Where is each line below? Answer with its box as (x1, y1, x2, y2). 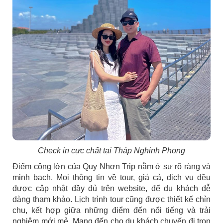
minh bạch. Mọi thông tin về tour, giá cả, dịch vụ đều (12, 173, 211, 182)
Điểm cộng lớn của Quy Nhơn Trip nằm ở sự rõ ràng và (12, 162, 211, 171)
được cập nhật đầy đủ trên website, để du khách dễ (12, 184, 211, 193)
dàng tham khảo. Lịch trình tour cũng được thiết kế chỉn (12, 195, 211, 204)
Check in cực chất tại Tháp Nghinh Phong (38, 146, 185, 155)
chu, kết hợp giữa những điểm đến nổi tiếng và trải (12, 206, 211, 215)
